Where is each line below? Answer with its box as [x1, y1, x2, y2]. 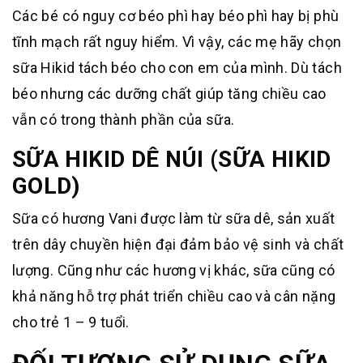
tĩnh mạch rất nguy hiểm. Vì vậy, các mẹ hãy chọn [12, 32, 342, 50]
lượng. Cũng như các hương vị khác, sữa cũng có [12, 261, 335, 279]
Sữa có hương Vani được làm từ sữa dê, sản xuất [12, 209, 335, 227]
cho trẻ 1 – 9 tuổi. [12, 313, 130, 331]
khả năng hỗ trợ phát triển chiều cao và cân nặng [12, 287, 336, 305]
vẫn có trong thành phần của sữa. [12, 110, 235, 128]
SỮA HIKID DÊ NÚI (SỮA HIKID [12, 145, 331, 173]
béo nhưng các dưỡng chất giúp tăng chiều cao [12, 84, 327, 102]
